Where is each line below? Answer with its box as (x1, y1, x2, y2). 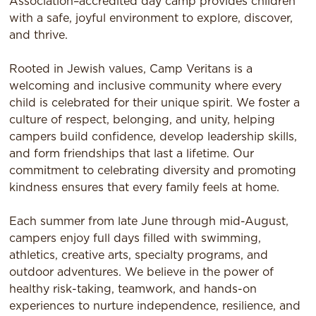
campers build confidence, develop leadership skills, (9, 130, 298, 142)
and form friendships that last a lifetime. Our (9, 147, 255, 159)
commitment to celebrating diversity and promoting (9, 164, 297, 176)
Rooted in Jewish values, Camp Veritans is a (9, 63, 253, 75)
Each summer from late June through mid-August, (9, 215, 289, 227)
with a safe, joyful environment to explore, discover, (9, 12, 293, 24)
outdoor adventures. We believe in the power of (9, 266, 274, 278)
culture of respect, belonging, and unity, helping (9, 114, 276, 126)
